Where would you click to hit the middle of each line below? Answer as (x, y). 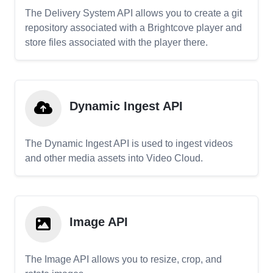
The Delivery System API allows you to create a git (133, 13)
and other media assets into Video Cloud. (114, 158)
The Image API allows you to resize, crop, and (123, 259)
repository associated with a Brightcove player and (133, 28)
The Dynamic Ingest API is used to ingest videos (129, 144)
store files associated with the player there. (116, 42)
